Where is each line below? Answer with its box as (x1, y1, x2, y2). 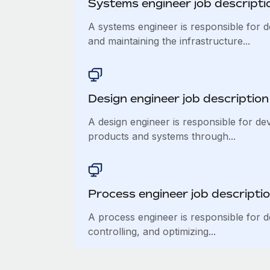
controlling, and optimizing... (87, 225, 216, 237)
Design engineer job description (87, 92, 269, 105)
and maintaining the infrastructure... (87, 35, 250, 47)
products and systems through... (87, 130, 236, 142)
